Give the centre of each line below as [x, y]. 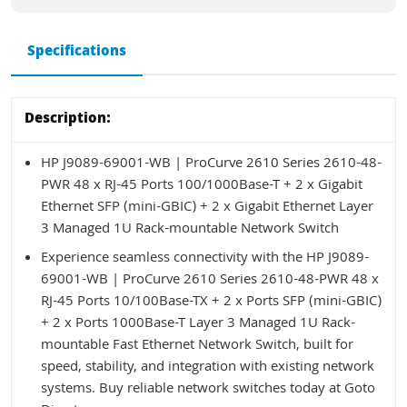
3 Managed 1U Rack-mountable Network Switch [190, 229]
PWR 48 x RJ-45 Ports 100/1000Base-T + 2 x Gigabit [202, 186]
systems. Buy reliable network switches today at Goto [208, 389]
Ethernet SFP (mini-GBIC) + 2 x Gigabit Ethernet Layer [207, 208]
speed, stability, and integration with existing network [208, 367]
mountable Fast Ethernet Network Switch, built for [197, 346]
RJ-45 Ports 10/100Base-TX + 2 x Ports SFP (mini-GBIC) [211, 302]
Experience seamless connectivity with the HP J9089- [205, 258]
